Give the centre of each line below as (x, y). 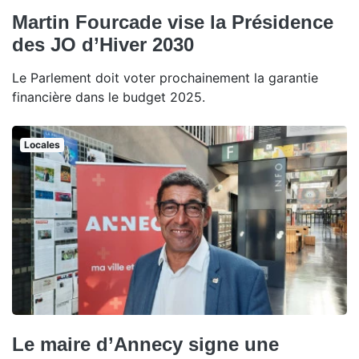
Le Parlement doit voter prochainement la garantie (165, 78)
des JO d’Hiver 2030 (103, 45)
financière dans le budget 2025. (109, 97)
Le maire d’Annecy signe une (145, 344)
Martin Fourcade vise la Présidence (173, 22)
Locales (42, 145)
